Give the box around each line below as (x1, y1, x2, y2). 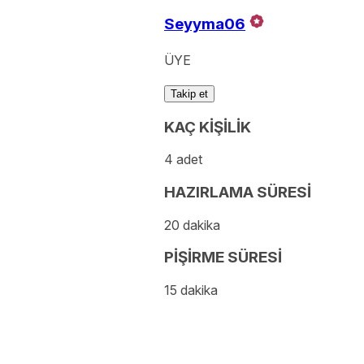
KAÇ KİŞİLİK (164, 117, 251, 136)
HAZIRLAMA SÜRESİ (164, 182, 311, 201)
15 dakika (164, 282, 218, 299)
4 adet (164, 151, 202, 168)
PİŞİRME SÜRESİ (164, 248, 282, 267)
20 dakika (164, 216, 220, 233)
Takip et (171, 87, 208, 100)
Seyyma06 (164, 15, 245, 34)
